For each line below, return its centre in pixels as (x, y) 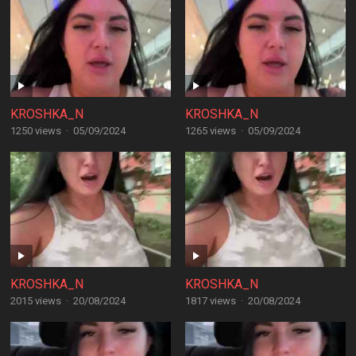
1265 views (210, 131)
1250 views (35, 131)
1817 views (210, 301)
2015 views (35, 301)
